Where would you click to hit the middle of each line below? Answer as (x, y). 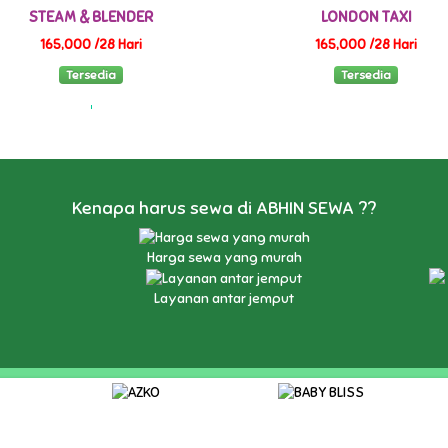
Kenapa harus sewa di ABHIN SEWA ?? (224, 207)
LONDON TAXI (366, 16)
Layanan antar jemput (224, 298)
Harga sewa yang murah (224, 258)
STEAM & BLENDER (91, 16)
